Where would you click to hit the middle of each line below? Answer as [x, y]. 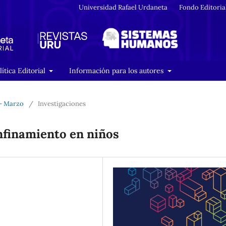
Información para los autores [117, 70]
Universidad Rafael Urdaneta [123, 7]
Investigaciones [62, 103]
